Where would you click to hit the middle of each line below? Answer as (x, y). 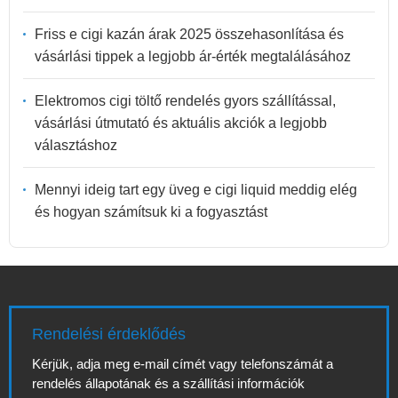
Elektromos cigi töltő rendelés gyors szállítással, (185, 100)
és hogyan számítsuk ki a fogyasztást (151, 211)
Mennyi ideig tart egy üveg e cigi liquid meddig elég (196, 189)
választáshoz (76, 145)
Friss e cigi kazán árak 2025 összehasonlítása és (189, 34)
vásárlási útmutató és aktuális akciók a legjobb (181, 123)
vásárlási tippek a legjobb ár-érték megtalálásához (193, 56)
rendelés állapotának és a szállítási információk (168, 383)
